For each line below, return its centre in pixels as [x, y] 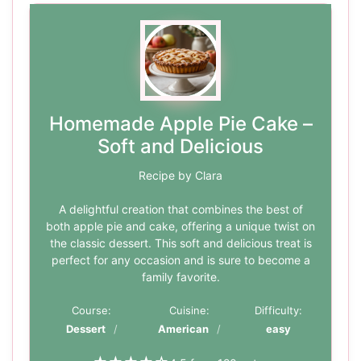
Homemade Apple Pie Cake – [180, 124]
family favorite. [180, 277]
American [184, 329]
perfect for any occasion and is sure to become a [180, 260]
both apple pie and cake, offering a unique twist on [180, 226]
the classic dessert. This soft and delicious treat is [180, 243]
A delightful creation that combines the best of [180, 210]
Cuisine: [190, 311]
